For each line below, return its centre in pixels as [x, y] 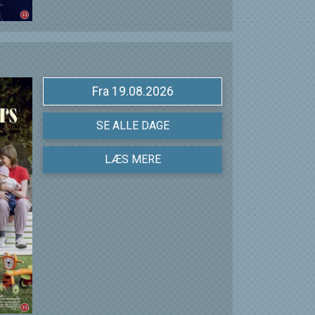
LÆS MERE [133, 160]
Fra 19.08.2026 [142, 92]
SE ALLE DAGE [133, 126]
